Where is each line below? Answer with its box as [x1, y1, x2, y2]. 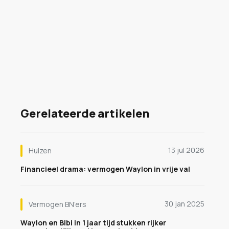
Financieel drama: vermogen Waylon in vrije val [20, 164, 190, 174]
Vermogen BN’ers [29, 199, 86, 209]
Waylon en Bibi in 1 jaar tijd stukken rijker [20, 218, 166, 227]
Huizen [29, 146, 52, 155]
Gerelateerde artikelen [20, 106, 150, 121]
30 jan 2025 [165, 199, 204, 209]
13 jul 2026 [168, 145, 204, 155]
